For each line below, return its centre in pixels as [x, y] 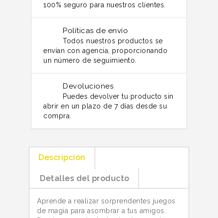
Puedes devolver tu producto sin [118, 96]
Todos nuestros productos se [113, 41]
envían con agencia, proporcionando [105, 50]
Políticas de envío [95, 30]
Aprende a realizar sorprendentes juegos [106, 201]
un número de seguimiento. [90, 60]
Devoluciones [88, 86]
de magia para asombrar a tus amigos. [101, 210]
